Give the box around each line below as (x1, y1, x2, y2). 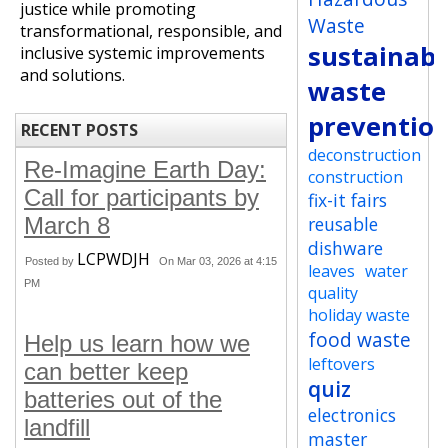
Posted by (25, 255, 77, 267)
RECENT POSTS (21, 119, 138, 141)
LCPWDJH (77, 248, 150, 270)
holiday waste (308, 304, 411, 326)
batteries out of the (24, 386, 222, 413)
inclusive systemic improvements (20, 42, 265, 64)
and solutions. (20, 64, 125, 86)
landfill (24, 414, 90, 441)
